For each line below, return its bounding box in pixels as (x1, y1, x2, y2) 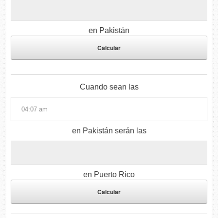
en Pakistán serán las (72, 127, 146, 135)
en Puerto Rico (83, 170, 135, 179)
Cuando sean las (79, 83, 139, 91)
